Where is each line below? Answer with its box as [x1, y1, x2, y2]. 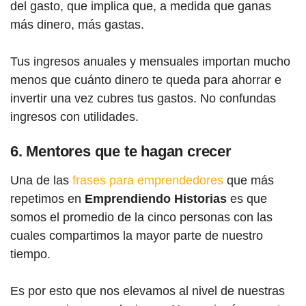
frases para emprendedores [72, 173, 223, 187]
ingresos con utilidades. [10, 110, 139, 124]
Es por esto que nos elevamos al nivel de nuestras [10, 284, 285, 298]
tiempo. [10, 247, 51, 261]
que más [223, 173, 274, 187]
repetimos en [10, 192, 85, 206]
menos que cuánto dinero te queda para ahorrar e [10, 73, 281, 87]
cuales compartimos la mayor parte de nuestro [10, 229, 263, 242]
